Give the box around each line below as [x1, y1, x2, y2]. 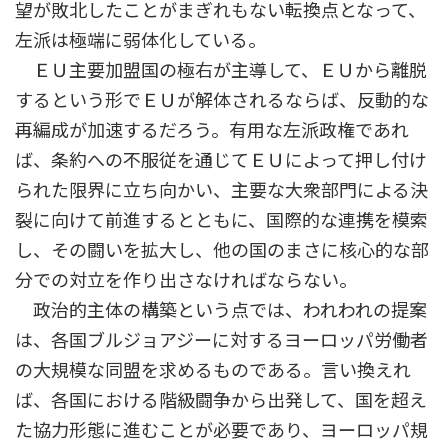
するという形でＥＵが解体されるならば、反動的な [15, 89, 429, 112]
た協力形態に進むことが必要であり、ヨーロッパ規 [15, 419, 428, 442]
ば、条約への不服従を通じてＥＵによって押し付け [15, 149, 427, 172]
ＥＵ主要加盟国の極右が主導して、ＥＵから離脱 [15, 59, 427, 82]
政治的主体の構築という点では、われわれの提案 [15, 299, 427, 322]
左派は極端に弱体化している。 [15, 29, 266, 52]
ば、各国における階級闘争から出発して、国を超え [15, 389, 427, 412]
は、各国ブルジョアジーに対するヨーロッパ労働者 [15, 329, 428, 352]
